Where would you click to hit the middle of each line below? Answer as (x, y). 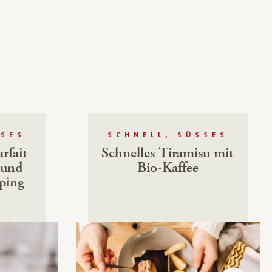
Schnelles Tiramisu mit (168, 153)
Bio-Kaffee (168, 168)
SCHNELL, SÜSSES (163, 135)
